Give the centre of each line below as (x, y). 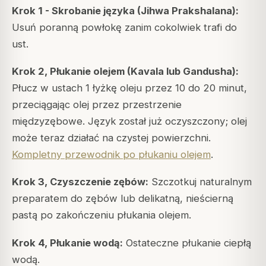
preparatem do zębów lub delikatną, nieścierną (123, 199)
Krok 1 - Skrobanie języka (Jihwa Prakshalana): (125, 11)
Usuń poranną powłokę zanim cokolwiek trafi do (124, 28)
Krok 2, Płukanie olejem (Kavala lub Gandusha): (125, 72)
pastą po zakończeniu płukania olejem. (102, 215)
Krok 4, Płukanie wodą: (67, 243)
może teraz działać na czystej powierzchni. (111, 138)
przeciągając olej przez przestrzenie (97, 105)
